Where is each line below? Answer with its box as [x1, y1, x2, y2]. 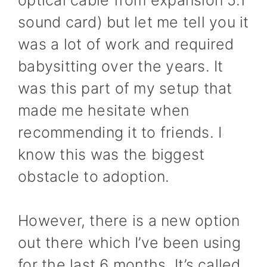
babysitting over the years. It [18, 57, 223, 75]
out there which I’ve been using [18, 234, 241, 252]
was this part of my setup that [18, 79, 232, 97]
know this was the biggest [18, 145, 205, 163]
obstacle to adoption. [18, 167, 170, 185]
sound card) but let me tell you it [18, 13, 249, 31]
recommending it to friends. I [18, 123, 222, 141]
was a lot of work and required [18, 35, 234, 53]
